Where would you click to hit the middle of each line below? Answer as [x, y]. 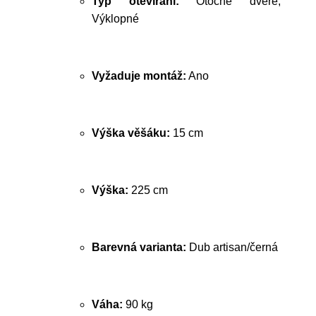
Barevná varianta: [139, 247]
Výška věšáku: [131, 133]
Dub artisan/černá [232, 247]
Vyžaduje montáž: [139, 76]
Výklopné [115, 19]
